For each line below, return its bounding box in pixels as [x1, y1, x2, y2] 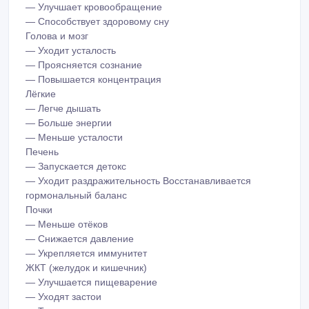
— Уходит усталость [26, 45, 116, 57]
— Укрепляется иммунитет [26, 248, 147, 259]
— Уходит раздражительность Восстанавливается [26, 175, 251, 187]
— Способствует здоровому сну [26, 16, 169, 28]
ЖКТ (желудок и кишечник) [26, 262, 147, 274]
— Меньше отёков [26, 219, 108, 230]
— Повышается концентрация [26, 74, 161, 86]
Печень [26, 146, 59, 158]
